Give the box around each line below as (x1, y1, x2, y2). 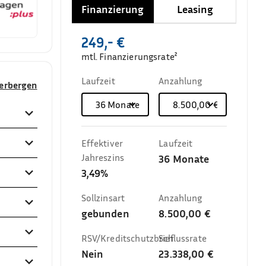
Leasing (177, 2, 214, 15)
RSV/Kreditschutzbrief (81, 232, 174, 244)
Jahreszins (81, 151, 125, 163)
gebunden (81, 207, 129, 220)
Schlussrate (159, 232, 207, 244)
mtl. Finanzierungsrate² (81, 50, 178, 62)
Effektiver (81, 137, 123, 149)
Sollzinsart (81, 192, 125, 204)
